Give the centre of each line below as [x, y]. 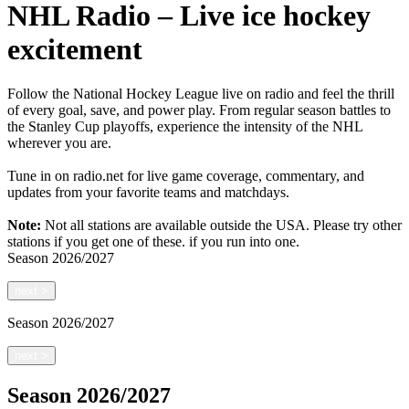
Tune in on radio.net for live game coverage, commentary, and [186, 176]
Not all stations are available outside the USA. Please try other [221, 225]
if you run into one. [244, 242]
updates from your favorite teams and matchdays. [148, 193]
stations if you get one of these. [96, 242]
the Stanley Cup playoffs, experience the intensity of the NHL [185, 127]
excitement [75, 49]
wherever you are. [59, 143]
